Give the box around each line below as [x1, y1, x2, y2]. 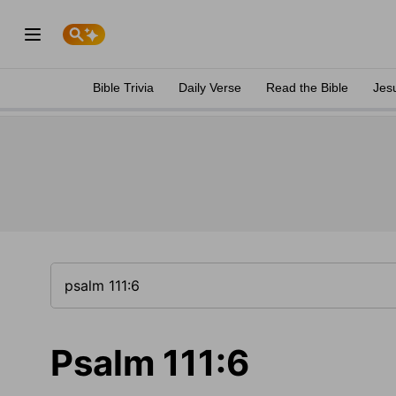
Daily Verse [179, 80, 241, 95]
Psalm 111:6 [50, 341, 249, 385]
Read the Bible [266, 80, 348, 95]
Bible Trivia [93, 80, 154, 95]
